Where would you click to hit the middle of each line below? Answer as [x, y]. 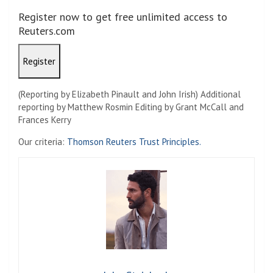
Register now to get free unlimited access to [123, 16]
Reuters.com [47, 30]
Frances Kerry [45, 119]
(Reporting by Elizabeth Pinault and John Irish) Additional [129, 94]
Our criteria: [43, 141]
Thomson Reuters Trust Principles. [134, 141]
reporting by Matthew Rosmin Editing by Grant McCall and [131, 107]
